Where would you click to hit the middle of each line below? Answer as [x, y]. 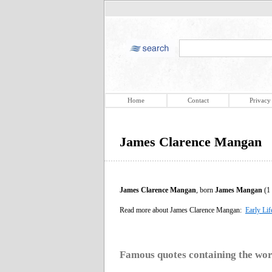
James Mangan [239, 190]
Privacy [260, 100]
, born [206, 190]
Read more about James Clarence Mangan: [182, 210]
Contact [198, 100]
